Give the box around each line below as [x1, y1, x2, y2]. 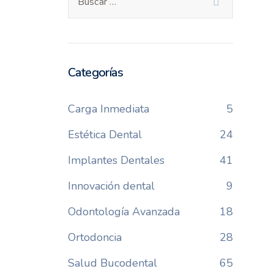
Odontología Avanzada [67, 204, 180, 219]
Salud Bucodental [67, 256, 157, 270]
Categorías [67, 64, 123, 81]
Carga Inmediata [67, 102, 149, 116]
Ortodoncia [67, 230, 122, 245]
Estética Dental [67, 127, 142, 142]
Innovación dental [67, 179, 155, 193]
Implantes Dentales [67, 153, 165, 168]
